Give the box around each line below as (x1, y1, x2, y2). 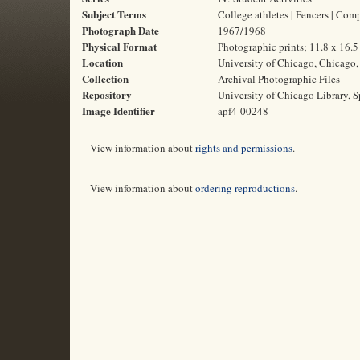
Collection (82, 71, 129, 86)
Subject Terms (82, 6, 146, 22)
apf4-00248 (218, 104, 268, 118)
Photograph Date (82, 22, 159, 38)
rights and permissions (195, 141, 292, 155)
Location (82, 55, 123, 70)
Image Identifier (82, 103, 155, 118)
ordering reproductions (195, 181, 295, 195)
